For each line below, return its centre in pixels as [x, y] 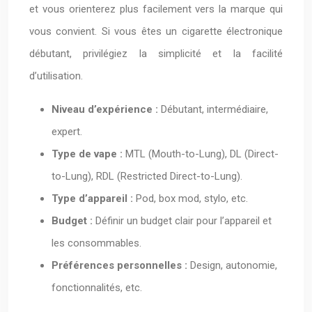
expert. [67, 132]
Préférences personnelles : [121, 265]
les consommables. [96, 243]
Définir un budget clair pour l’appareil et [184, 221]
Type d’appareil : [94, 198]
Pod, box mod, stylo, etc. [192, 198]
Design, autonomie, [234, 265]
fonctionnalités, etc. [97, 288]
